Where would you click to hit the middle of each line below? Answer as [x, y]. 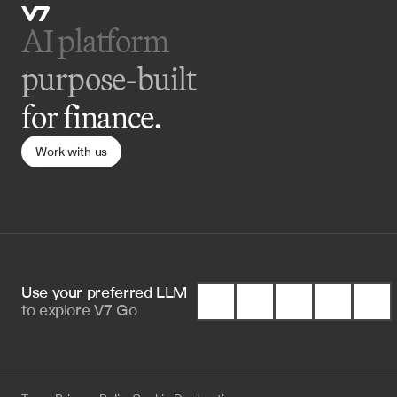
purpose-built [109, 78]
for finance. [92, 117]
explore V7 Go [88, 310]
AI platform [98, 40]
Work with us [72, 152]
